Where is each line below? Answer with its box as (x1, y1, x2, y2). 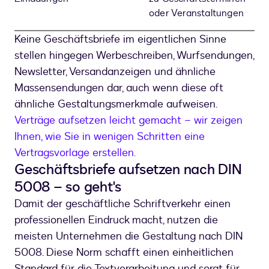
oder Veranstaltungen (149, 7, 244, 20)
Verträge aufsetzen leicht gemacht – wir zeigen (14, 113, 243, 128)
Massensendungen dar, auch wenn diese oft (14, 80, 223, 96)
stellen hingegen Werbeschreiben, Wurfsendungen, (14, 48, 254, 64)
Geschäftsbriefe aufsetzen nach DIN (14, 160, 242, 180)
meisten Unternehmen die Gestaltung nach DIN (14, 229, 243, 244)
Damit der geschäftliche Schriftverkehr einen (14, 196, 231, 212)
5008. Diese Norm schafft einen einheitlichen (14, 245, 234, 261)
